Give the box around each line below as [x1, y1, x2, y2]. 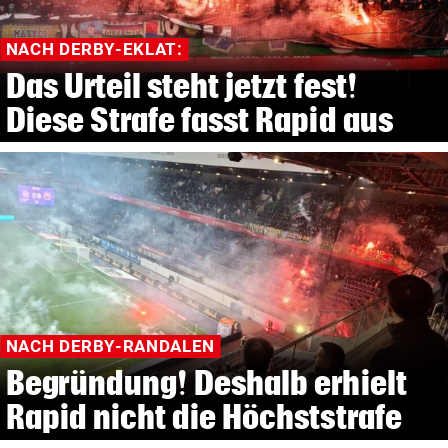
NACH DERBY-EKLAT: [5, 39, 183, 60]
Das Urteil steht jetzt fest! [5, 66, 358, 104]
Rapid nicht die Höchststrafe [5, 398, 402, 435]
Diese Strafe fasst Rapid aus [5, 100, 393, 138]
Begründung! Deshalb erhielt [5, 364, 407, 401]
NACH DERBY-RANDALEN [5, 336, 215, 357]
